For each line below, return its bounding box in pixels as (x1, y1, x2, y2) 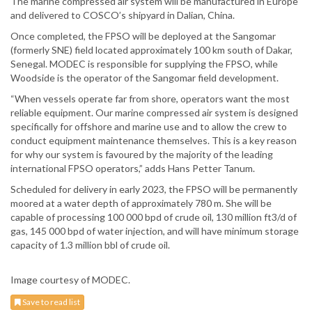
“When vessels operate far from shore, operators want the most (10, 93, 290, 105)
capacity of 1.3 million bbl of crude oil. (10, 239, 170, 251)
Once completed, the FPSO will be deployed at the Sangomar (10, 30, 276, 42)
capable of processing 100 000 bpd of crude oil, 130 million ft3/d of (10, 211, 297, 224)
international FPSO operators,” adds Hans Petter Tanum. (10, 162, 255, 175)
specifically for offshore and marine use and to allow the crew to (10, 120, 287, 133)
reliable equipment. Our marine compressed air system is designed (10, 107, 298, 119)
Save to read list (21, 297, 80, 308)
